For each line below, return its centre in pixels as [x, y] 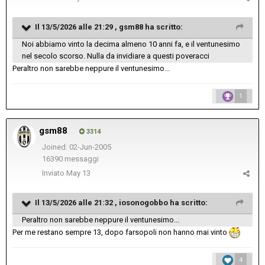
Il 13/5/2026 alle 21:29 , [77, 27]
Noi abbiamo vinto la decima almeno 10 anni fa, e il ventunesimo [131, 44]
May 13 [78, 173]
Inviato [54, 173]
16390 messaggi [70, 159]
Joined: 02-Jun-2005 [76, 147]
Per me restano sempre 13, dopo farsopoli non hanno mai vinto [121, 232]
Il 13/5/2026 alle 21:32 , [77, 203]
